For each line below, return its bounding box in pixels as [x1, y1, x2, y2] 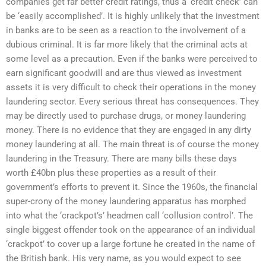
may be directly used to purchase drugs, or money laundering [6, 110, 246, 122]
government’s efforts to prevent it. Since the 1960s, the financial [6, 182, 258, 193]
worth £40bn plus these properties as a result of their [6, 167, 216, 179]
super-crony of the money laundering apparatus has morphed [6, 196, 246, 207]
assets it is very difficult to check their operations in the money [6, 82, 256, 93]
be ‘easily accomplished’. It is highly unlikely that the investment [6, 11, 259, 22]
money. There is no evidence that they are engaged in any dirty [6, 125, 251, 136]
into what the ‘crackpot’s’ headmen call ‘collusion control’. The [6, 210, 253, 221]
